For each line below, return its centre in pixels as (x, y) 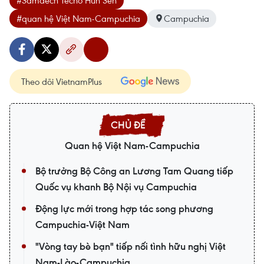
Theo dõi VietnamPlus (62, 81)
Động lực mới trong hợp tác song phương (124, 208)
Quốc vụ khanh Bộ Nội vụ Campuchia (116, 187)
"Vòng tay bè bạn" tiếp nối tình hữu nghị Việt (131, 246)
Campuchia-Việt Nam (82, 224)
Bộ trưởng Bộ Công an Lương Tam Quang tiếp (134, 171)
